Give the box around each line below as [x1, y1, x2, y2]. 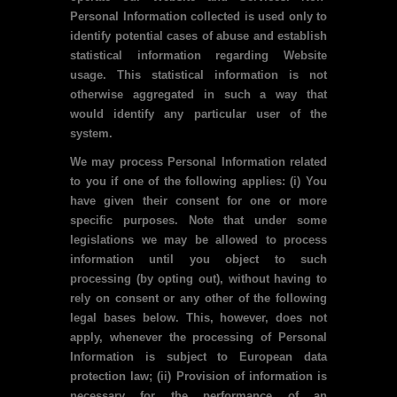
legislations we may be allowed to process [70, 233, 327, 246]
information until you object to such [70, 253, 327, 266]
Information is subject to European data [70, 350, 327, 363]
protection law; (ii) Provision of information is [70, 370, 327, 383]
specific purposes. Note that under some [70, 214, 327, 227]
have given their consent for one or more [70, 194, 327, 207]
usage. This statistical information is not [70, 68, 327, 82]
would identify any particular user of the [70, 107, 327, 121]
